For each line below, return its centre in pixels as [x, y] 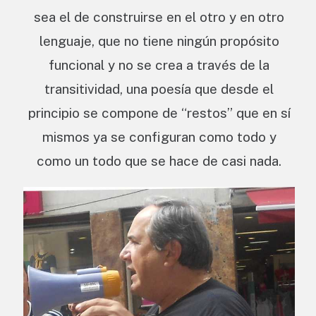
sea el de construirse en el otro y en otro [159, 17]
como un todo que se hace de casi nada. [159, 161]
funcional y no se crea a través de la [159, 65]
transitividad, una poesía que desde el [159, 89]
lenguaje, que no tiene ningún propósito [159, 41]
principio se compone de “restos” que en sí [159, 113]
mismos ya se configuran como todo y [159, 137]
